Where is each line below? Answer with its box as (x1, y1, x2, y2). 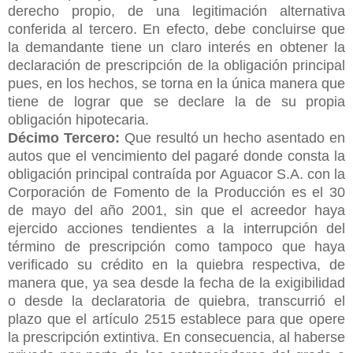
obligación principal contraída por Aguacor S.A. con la (8, 165, 345, 182)
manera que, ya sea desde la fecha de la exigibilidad (8, 274, 345, 291)
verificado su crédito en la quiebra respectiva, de (8, 256, 345, 273)
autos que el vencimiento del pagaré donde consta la (8, 147, 345, 164)
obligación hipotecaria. (8, 111, 153, 128)
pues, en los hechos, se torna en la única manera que (8, 75, 345, 91)
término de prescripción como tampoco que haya (8, 238, 345, 255)
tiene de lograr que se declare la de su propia (8, 93, 345, 110)
